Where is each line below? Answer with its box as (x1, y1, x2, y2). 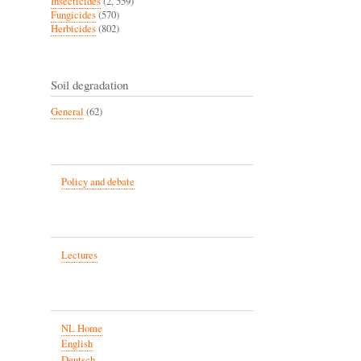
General (51, 104, 84, 118)
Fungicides (51, 7, 96, 22)
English (60, 337, 93, 351)
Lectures (60, 248, 98, 263)
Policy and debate (60, 175, 135, 189)
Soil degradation (51, 76, 128, 93)
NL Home (60, 321, 102, 335)
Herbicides (51, 21, 96, 35)
